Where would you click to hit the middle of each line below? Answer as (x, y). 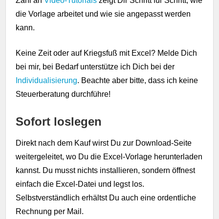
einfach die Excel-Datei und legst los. (80, 184)
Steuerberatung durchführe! (63, 94)
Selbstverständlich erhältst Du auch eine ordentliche (106, 197)
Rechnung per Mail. (50, 211)
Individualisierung (47, 80)
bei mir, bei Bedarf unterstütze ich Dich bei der (95, 66)
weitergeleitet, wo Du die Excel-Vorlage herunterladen (109, 156)
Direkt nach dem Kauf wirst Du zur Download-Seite (104, 143)
